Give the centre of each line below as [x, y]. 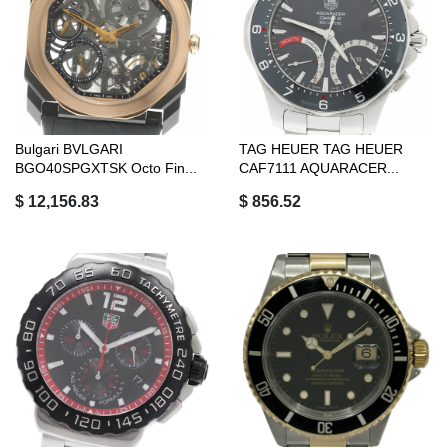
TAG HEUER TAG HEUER [321, 149]
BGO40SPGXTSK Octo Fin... [106, 168]
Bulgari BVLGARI [69, 149]
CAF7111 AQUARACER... [319, 168]
